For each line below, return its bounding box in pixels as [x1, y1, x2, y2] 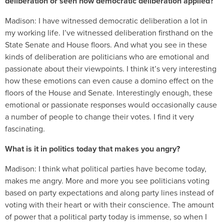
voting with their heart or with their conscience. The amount [5, 198, 214, 210]
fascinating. [5, 122, 45, 134]
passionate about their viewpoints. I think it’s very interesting [5, 62, 216, 74]
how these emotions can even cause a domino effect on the [5, 74, 213, 86]
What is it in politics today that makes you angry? [5, 142, 182, 154]
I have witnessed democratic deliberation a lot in [38, 14, 207, 26]
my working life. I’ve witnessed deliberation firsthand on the [5, 26, 213, 38]
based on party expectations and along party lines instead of [5, 186, 214, 198]
